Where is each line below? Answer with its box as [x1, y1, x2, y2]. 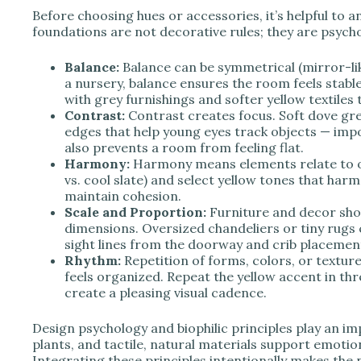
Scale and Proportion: [64, 203, 206, 220]
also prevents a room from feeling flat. [64, 139, 304, 156]
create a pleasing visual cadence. [64, 284, 267, 301]
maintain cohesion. [64, 187, 181, 204]
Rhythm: [64, 251, 121, 268]
